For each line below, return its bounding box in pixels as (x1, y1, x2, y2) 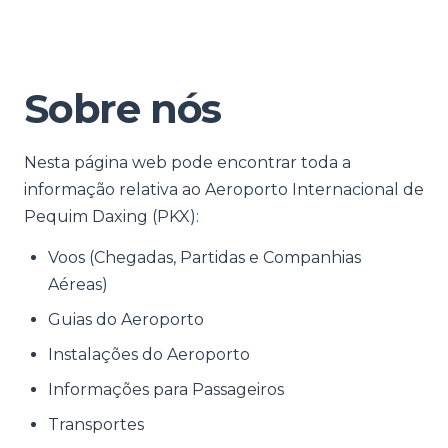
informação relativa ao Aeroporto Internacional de (24, 180, 424, 199)
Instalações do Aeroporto (48, 345, 250, 364)
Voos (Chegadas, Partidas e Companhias (48, 248, 361, 267)
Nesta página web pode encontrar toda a (24, 153, 351, 172)
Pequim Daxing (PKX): (24, 207, 199, 226)
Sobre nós (24, 84, 222, 133)
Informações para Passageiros (48, 380, 284, 399)
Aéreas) (48, 275, 108, 294)
